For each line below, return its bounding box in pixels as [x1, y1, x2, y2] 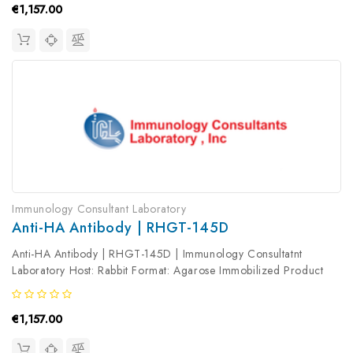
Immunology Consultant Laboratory [12, 200, 187, 217]
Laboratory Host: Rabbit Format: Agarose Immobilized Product [12, 262, 324, 278]
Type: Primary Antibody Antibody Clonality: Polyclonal [12, 278, 282, 295]
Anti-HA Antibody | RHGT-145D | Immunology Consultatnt [12, 245, 303, 262]
